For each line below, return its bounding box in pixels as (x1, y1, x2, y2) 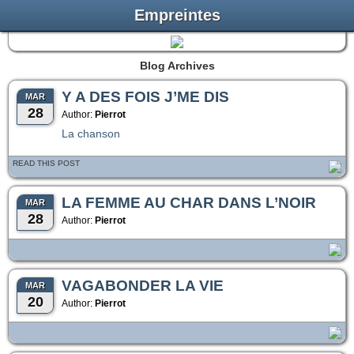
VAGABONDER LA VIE (62, 277, 224, 294)
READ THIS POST (13, 159, 80, 168)
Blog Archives (139, 59, 215, 72)
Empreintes (134, 6, 220, 24)
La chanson (62, 127, 120, 140)
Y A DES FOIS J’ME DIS (62, 88, 229, 105)
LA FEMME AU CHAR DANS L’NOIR (62, 194, 316, 211)
